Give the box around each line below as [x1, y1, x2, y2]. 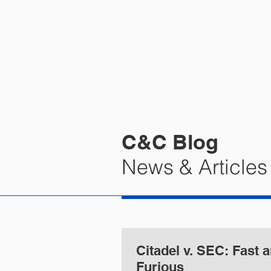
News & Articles [122, 154, 267, 180]
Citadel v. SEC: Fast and [136, 243, 232, 258]
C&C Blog [122, 129, 218, 154]
